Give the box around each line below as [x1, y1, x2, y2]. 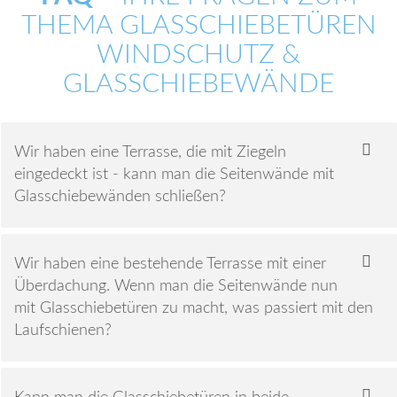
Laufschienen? [14, 322, 112, 339]
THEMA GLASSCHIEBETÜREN [20, 12, 377, 40]
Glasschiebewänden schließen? [14, 188, 226, 205]
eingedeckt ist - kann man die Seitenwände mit [14, 166, 334, 183]
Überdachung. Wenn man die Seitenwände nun [14, 277, 338, 294]
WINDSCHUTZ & [97, 42, 300, 69]
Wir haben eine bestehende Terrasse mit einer [14, 255, 326, 272]
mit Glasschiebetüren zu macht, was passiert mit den [14, 300, 373, 316]
